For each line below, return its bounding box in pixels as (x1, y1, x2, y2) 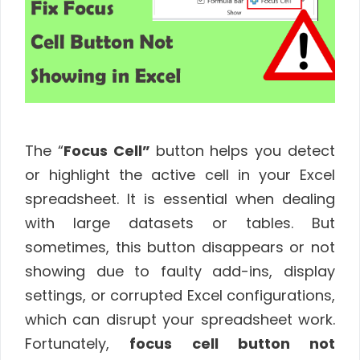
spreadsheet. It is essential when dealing (25, 188, 335, 209)
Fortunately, (25, 333, 130, 354)
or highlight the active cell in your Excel (25, 164, 335, 185)
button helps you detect (155, 140, 336, 161)
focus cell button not (129, 333, 335, 354)
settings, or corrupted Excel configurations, (25, 284, 335, 305)
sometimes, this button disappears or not (25, 236, 335, 257)
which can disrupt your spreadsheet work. (25, 309, 335, 329)
